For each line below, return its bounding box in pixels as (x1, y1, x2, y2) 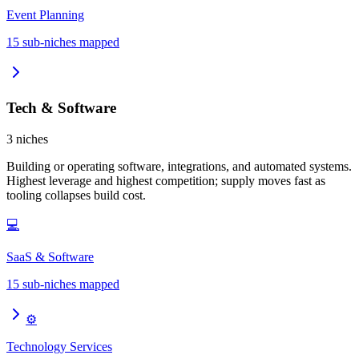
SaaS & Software (6, 250, 94, 264)
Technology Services (6, 340, 112, 353)
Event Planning (6, 7, 84, 22)
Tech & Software (6, 99, 116, 117)
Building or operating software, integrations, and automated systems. (6, 159, 352, 173)
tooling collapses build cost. (6, 188, 146, 202)
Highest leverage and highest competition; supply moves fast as (6, 174, 325, 188)
